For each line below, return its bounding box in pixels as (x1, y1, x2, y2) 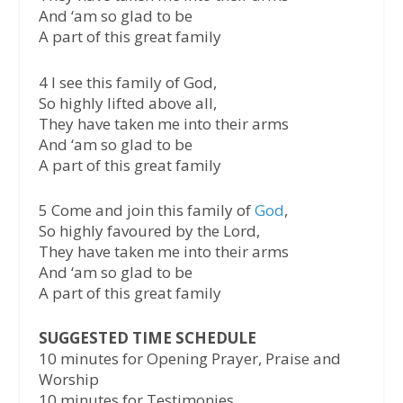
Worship (38, 369, 99, 390)
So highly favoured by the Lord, (38, 219, 260, 241)
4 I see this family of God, (38, 71, 217, 93)
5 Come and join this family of (38, 199, 255, 220)
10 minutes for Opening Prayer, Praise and (38, 348, 341, 370)
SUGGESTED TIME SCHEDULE (38, 327, 256, 349)
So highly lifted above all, (38, 92, 217, 113)
